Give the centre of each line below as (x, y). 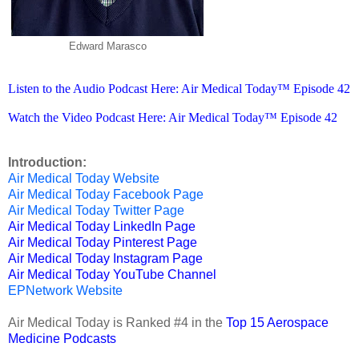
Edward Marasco (107, 46)
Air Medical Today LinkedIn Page (102, 226)
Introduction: (47, 162)
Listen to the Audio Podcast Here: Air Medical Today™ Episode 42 (179, 88)
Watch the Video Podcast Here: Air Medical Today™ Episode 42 (173, 117)
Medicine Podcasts (62, 338)
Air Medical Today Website (84, 178)
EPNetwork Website (65, 290)
